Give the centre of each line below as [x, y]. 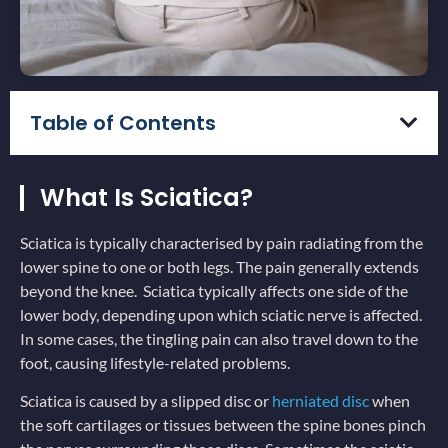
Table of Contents [123, 122]
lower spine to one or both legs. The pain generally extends [219, 266]
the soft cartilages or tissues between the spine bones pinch [223, 425]
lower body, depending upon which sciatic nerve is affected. [221, 314]
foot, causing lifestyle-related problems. [158, 362]
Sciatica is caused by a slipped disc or [146, 401]
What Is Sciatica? [146, 197]
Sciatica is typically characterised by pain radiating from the [221, 242]
